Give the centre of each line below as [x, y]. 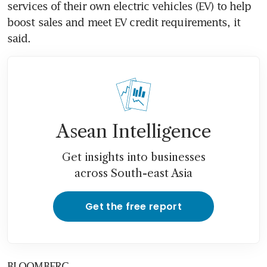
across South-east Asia [133, 173]
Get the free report [133, 206]
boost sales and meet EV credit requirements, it [124, 22]
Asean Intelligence [133, 131]
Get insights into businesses [133, 157]
